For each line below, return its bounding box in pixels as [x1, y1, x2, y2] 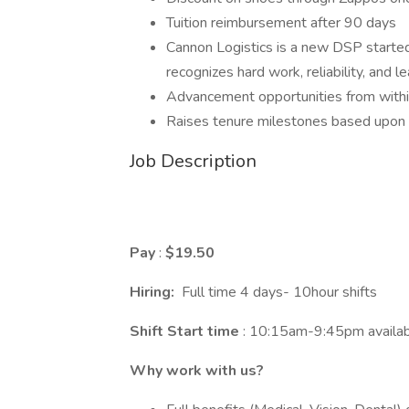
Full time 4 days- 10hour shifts [178, 282, 377, 302]
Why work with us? [130, 361, 264, 381]
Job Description [130, 149, 257, 173]
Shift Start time [130, 321, 243, 341]
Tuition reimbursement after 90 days [166, 13, 396, 33]
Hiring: [130, 282, 178, 302]
